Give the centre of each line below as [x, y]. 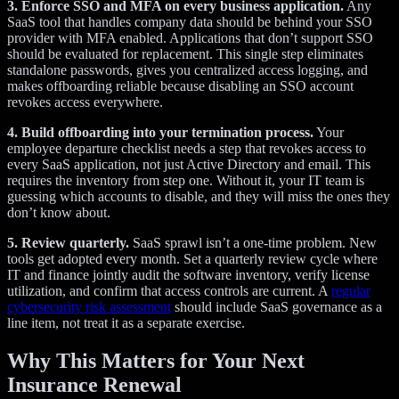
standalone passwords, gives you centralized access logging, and [187, 69]
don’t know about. [59, 212]
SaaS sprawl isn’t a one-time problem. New [253, 242]
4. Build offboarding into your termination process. [160, 132]
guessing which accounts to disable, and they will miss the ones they [199, 196]
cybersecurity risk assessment [89, 306]
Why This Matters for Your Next [156, 360]
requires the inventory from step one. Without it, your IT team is [186, 180]
